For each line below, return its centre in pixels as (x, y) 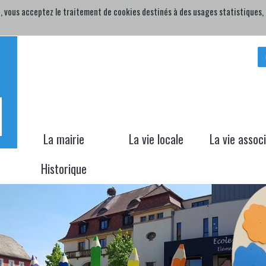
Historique (64, 169)
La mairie (64, 139)
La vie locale (156, 139)
